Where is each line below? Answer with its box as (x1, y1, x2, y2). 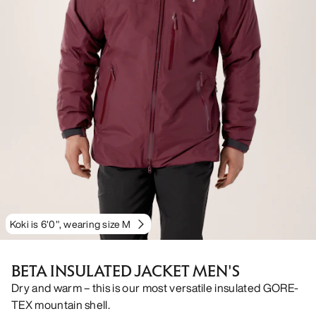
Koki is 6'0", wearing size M (10, 216, 131, 231)
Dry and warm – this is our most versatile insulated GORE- (11, 279, 299, 296)
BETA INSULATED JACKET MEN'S (11, 260, 240, 281)
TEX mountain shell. (11, 296, 111, 313)
